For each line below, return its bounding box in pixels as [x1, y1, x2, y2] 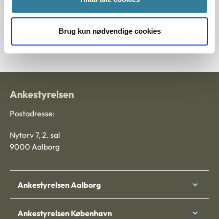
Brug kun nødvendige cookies [58, 27, 161, 36]
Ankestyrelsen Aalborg [18, 179, 101, 190]
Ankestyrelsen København [18, 208, 112, 218]
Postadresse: [10, 109, 55, 119]
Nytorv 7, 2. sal [10, 130, 60, 140]
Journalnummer [18, 10, 74, 20]
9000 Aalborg [10, 142, 60, 152]
